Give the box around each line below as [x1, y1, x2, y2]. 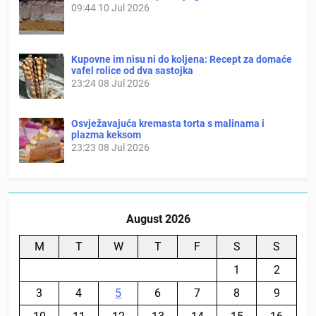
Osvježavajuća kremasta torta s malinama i [71, 117, 265, 129]
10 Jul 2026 [98, 1, 150, 13]
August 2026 [126, 212, 190, 226]
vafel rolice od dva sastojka [71, 64, 193, 76]
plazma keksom [71, 128, 141, 140]
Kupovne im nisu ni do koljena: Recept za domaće [71, 53, 292, 65]
